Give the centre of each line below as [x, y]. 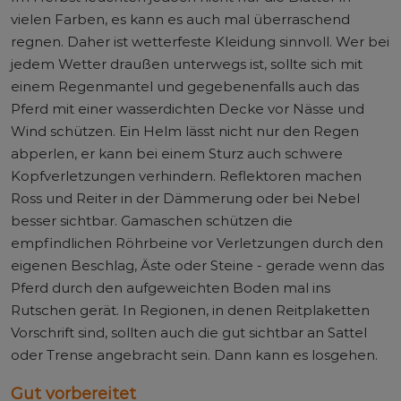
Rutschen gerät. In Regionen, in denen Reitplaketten [190, 310]
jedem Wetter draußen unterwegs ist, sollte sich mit [187, 64]
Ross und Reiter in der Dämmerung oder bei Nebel [185, 198]
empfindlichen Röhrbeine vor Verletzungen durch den [197, 243]
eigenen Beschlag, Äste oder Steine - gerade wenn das [197, 265]
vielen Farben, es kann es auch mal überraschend [180, 19]
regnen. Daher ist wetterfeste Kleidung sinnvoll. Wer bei [200, 41]
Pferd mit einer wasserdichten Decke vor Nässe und [188, 108]
